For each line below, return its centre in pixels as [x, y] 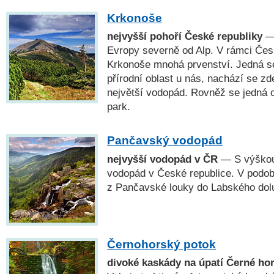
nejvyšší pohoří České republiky [185, 36]
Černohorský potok [161, 244]
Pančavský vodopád [165, 141]
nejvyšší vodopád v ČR [162, 159]
